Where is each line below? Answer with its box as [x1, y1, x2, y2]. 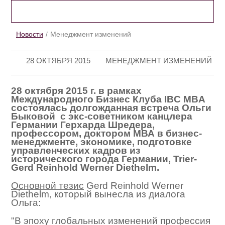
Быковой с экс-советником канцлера [11, 111, 192, 122]
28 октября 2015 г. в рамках [11, 85, 142, 96]
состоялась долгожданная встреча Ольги [11, 102, 211, 113]
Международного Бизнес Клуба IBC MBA [11, 94, 205, 104]
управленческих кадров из [11, 145, 140, 156]
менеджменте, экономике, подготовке [11, 137, 192, 147]
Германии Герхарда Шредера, [11, 120, 155, 130]
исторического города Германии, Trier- [11, 154, 197, 164]
